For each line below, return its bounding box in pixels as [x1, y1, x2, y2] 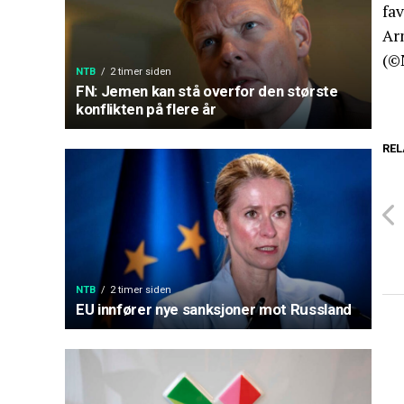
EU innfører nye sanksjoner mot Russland [76, 300, 352, 318]
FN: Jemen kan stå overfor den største [76, 82, 338, 100]
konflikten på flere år [76, 100, 216, 118]
